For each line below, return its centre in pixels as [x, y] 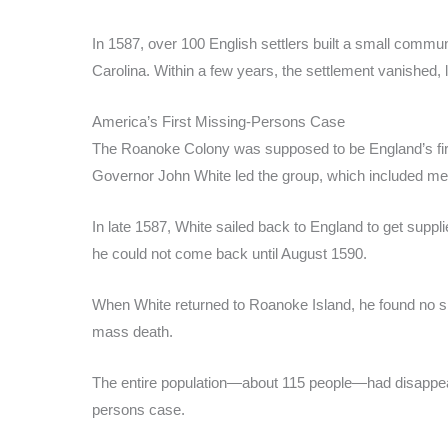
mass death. [132, 331]
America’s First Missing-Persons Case [218, 121]
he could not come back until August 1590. [229, 253]
